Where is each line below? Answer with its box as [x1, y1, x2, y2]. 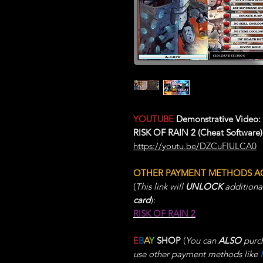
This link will [136, 181, 186, 192]
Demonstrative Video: [174, 113, 261, 124]
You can [186, 235, 218, 246]
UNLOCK [186, 181, 225, 192]
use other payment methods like [133, 248, 260, 259]
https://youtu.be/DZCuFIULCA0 [133, 140, 257, 151]
